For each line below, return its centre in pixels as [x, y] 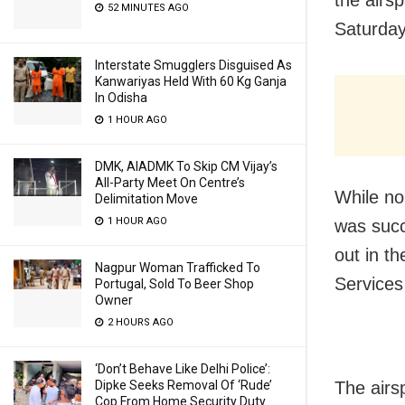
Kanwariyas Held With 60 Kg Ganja [191, 81]
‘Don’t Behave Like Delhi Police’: [183, 369]
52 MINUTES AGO [147, 8]
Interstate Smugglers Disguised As [193, 65]
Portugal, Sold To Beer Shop [174, 284]
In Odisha [121, 98]
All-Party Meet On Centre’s [170, 183]
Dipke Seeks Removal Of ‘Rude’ [184, 385]
